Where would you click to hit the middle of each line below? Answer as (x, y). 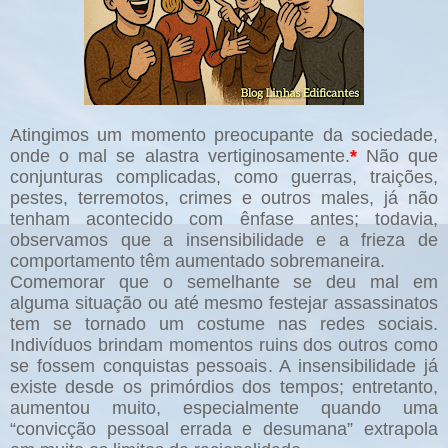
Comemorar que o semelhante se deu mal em (224, 282)
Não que (397, 156)
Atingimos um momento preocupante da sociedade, (224, 135)
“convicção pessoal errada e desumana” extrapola (224, 429)
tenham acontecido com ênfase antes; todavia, (224, 219)
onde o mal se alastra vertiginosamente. (180, 156)
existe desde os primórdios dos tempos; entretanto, (224, 387)
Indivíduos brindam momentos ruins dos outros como (224, 345)
